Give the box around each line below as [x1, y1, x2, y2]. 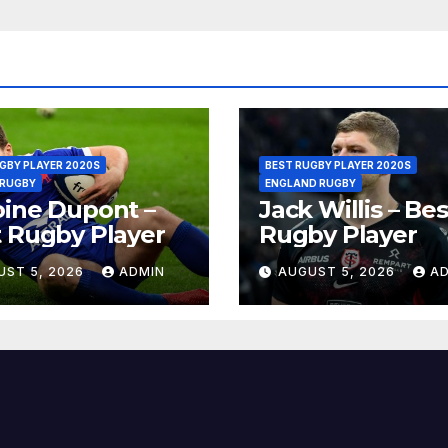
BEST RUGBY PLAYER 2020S [265, 158, 411, 171]
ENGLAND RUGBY [265, 176, 356, 189]
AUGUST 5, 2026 [278, 263, 399, 279]
